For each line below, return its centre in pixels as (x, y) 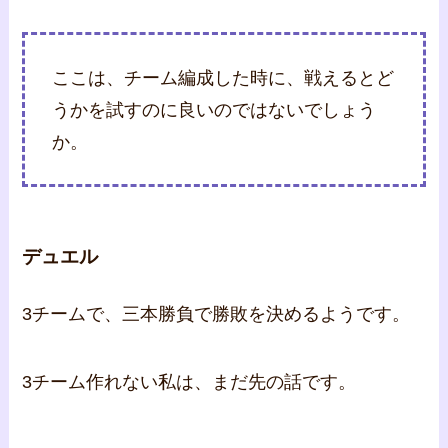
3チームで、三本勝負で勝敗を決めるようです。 (216, 314)
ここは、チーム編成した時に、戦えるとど (223, 77)
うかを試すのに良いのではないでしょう (214, 109)
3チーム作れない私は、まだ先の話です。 (189, 381)
